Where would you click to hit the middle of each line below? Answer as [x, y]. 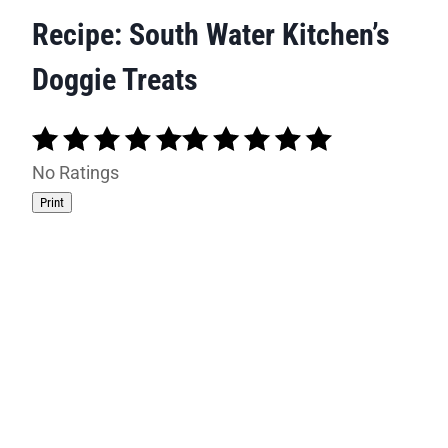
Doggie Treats [115, 79]
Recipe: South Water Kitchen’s [211, 34]
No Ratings [75, 173]
